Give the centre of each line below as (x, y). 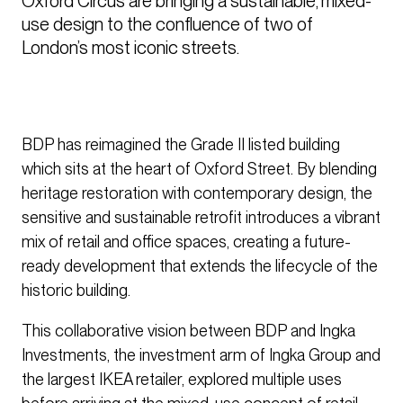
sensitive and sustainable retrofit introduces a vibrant (201, 218)
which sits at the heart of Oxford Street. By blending (199, 169)
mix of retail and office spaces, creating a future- (186, 242)
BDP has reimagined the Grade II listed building (181, 145)
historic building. (76, 291)
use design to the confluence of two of (167, 24)
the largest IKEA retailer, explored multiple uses (182, 380)
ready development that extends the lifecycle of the (200, 266)
